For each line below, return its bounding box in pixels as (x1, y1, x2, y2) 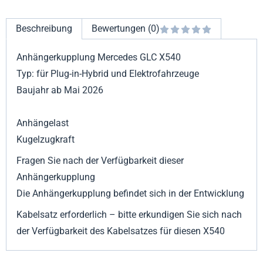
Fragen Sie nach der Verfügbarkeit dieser (16, 155, 184, 167)
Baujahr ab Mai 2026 (16, 85, 104, 96)
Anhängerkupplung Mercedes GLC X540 (16, 52, 181, 63)
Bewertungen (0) (92, 23, 160, 35)
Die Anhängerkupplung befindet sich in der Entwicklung (16, 188, 245, 200)
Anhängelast (16, 117, 69, 129)
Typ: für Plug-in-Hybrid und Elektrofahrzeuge (16, 68, 200, 80)
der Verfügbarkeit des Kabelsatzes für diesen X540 (16, 225, 225, 237)
